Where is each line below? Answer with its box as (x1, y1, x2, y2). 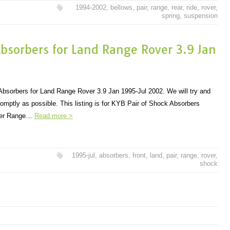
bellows (110, 4, 132, 11)
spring (162, 12, 180, 20)
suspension (184, 12, 218, 20)
